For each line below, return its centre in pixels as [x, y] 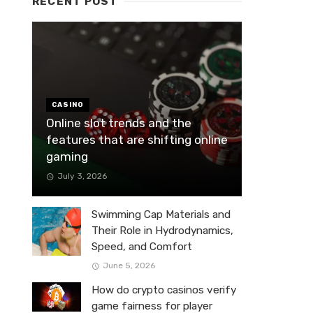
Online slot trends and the [119, 123]
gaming [67, 156]
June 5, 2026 [129, 266]
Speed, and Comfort [142, 246]
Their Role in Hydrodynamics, [162, 230]
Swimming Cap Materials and [161, 214]
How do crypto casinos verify [164, 290]
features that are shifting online [137, 139]
